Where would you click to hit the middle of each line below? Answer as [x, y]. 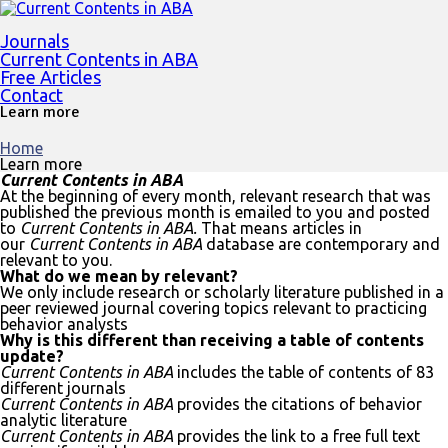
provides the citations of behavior [297, 404]
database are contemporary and [323, 244]
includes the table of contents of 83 [303, 372]
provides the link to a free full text [296, 436]
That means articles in [281, 228]
